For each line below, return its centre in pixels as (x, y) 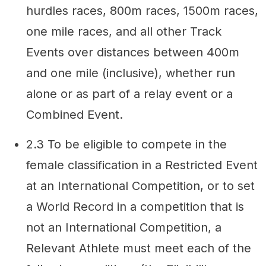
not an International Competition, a (124, 227)
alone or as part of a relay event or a (129, 94)
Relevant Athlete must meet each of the (139, 248)
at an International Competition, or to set (140, 186)
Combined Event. (75, 114)
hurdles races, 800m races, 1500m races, (142, 10)
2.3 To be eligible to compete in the (126, 144)
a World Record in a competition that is (135, 206)
